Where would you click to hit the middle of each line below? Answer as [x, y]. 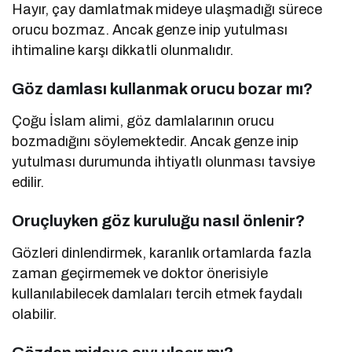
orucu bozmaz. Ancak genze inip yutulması [150, 29]
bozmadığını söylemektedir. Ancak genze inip [156, 141]
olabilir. [34, 314]
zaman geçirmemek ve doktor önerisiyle [140, 273]
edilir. [28, 182]
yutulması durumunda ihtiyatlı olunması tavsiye [164, 161]
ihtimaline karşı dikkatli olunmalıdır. [123, 50]
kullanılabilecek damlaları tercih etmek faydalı [158, 293]
